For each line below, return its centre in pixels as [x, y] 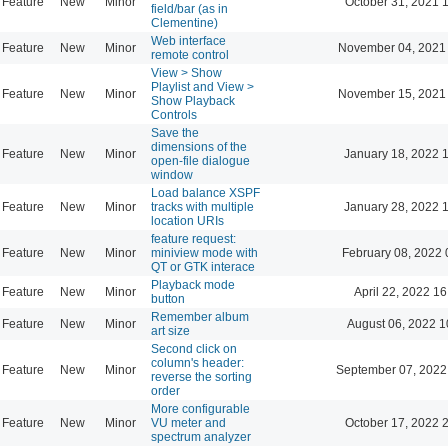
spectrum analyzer [201, 436]
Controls [174, 114]
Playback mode [193, 284]
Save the [175, 132]
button [168, 298]
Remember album [200, 316]
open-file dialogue [200, 160]
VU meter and [188, 422]
